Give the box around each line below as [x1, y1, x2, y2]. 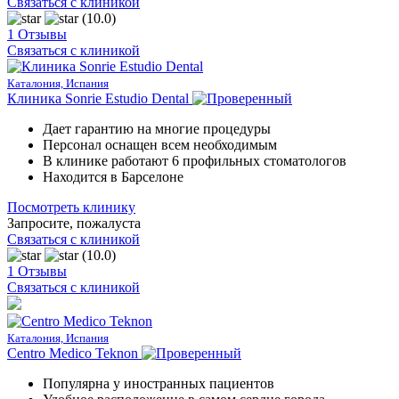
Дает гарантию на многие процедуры [43, 120, 271, 136]
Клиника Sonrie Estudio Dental [7, 90, 189, 106]
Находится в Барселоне [43, 168, 183, 184]
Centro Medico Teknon [7, 345, 138, 361]
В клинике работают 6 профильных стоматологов [43, 152, 346, 168]
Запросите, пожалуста [7, 215, 141, 231]
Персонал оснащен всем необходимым [43, 136, 277, 152]
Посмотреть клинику [7, 199, 135, 215]
